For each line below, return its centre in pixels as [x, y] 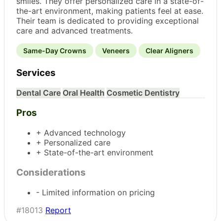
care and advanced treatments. [74, 31]
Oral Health [84, 92]
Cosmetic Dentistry [143, 92]
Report [58, 210]
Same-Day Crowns [55, 51]
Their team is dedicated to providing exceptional [108, 21]
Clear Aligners [169, 51]
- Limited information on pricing [95, 192]
